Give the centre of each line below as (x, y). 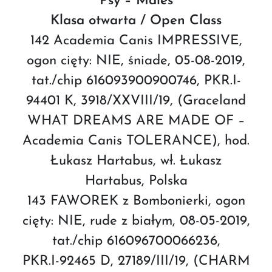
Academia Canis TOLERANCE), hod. (136, 141)
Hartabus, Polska (136, 181)
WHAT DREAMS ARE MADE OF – (136, 121)
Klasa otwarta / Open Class (136, 21)
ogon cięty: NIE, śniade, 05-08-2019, (136, 61)
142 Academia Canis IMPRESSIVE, (136, 41)
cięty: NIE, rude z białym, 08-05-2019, (136, 221)
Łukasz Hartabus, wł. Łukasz (136, 161)
